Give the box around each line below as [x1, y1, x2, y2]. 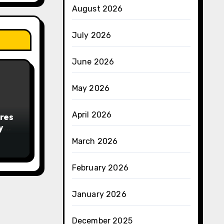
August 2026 [71, 4, 123, 13]
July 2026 [71, 30, 111, 40]
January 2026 [71, 189, 126, 199]
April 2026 [71, 110, 112, 119]
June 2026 [71, 57, 114, 66]
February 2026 [71, 163, 129, 172]
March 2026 [71, 136, 118, 146]
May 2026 [71, 83, 110, 93]
